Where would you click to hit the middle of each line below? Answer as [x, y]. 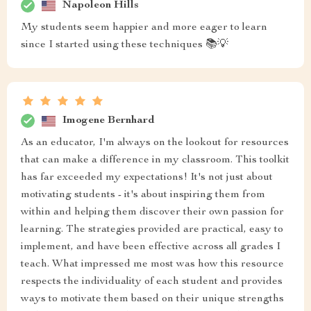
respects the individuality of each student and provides [152, 282]
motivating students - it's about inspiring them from [143, 195]
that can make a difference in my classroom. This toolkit [155, 160]
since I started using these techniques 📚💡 [125, 45]
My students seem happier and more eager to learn [144, 28]
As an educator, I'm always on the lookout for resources [155, 143]
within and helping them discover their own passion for [152, 212]
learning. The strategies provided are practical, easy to [152, 230]
